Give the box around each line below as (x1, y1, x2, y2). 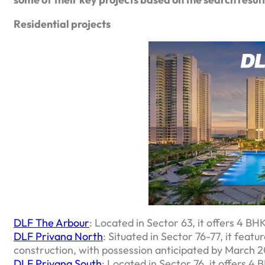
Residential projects (14, 17, 111, 31)
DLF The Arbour (14, 215, 89, 230)
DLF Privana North (14, 229, 103, 243)
